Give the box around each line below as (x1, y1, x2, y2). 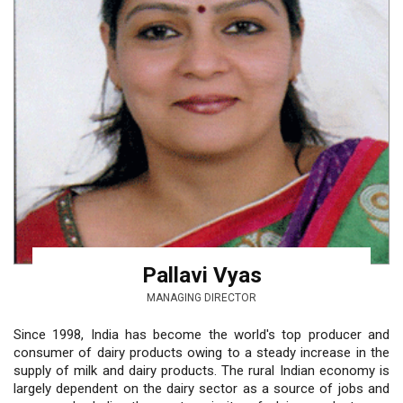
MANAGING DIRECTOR (147, 291, 256, 304)
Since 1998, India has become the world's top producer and (13, 326, 390, 343)
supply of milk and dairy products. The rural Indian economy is (13, 362, 390, 379)
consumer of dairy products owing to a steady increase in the (13, 344, 390, 361)
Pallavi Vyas (141, 262, 262, 288)
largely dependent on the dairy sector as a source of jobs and (13, 380, 390, 397)
